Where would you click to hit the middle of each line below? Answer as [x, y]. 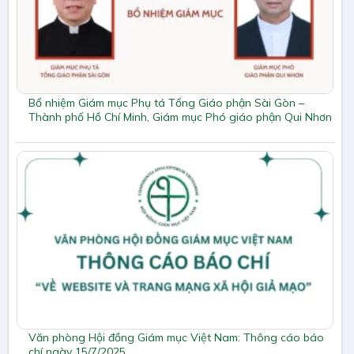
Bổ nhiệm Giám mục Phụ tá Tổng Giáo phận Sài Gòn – [166, 102]
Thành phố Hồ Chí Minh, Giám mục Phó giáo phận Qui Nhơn [180, 117]
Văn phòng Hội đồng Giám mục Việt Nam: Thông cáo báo [176, 338]
